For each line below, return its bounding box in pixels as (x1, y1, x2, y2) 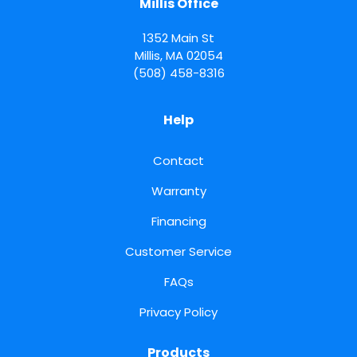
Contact (153, 152, 204, 170)
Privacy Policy (139, 304, 218, 321)
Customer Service (125, 243, 232, 261)
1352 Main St (143, 29, 214, 47)
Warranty (151, 182, 206, 200)
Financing (151, 213, 206, 230)
